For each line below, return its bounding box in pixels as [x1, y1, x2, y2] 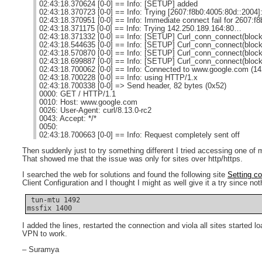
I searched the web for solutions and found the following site [22, 170, 227, 179]
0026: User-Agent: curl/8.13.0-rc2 [39, 106, 151, 115]
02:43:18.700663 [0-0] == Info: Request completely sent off [39, 131, 240, 140]
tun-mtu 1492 [27, 196, 80, 205]
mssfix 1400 [27, 204, 72, 213]
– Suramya [22, 245, 59, 254]
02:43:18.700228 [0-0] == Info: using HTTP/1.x [39, 74, 198, 82]
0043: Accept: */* [39, 115, 96, 123]
